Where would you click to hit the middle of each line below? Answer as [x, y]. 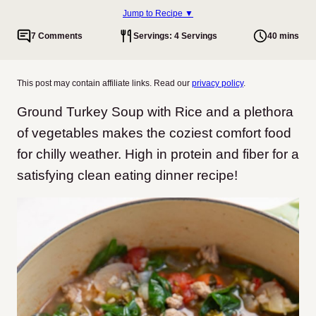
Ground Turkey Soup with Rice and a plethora [155, 112]
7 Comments [57, 36]
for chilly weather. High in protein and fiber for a [158, 154]
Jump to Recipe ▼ [158, 13]
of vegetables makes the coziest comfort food [154, 133]
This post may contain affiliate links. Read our [104, 83]
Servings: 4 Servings [175, 36]
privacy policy [218, 83]
